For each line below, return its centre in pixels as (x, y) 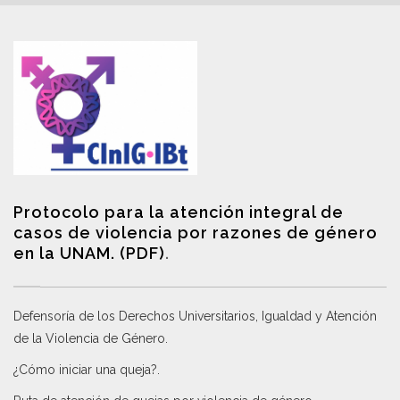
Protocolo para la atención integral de (179, 212)
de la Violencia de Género (89, 339)
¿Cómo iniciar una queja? (85, 370)
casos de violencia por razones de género (196, 233)
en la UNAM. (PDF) (89, 254)
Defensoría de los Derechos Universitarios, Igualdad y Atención (195, 317)
